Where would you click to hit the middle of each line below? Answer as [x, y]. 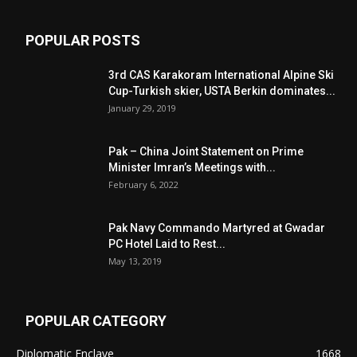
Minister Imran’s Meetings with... [192, 167]
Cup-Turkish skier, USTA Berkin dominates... [222, 91]
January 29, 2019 [142, 108]
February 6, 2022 [143, 184]
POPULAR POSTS [83, 40]
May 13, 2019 [135, 261]
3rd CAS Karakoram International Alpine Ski [221, 75]
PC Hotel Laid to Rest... [167, 244]
